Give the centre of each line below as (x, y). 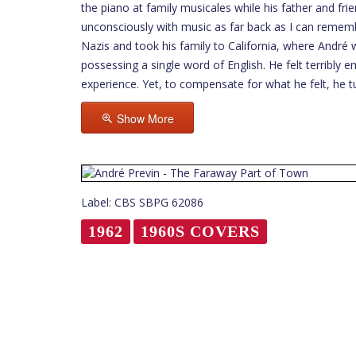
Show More (145, 118)
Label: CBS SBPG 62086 (142, 202)
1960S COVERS (200, 231)
